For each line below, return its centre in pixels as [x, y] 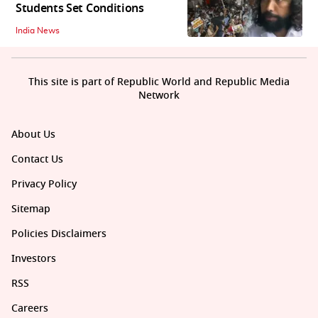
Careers [30, 308]
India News [38, 30]
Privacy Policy [44, 184]
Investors [34, 258]
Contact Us [37, 159]
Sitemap [31, 209]
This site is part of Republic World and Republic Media [159, 82]
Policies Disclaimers [59, 234]
